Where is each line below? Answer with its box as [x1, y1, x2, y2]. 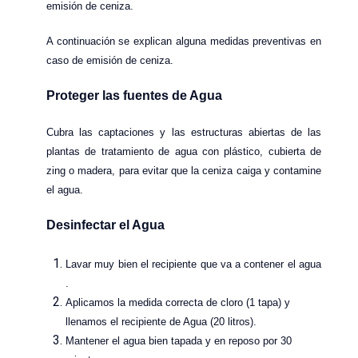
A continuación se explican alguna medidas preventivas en [46, 35, 321, 48]
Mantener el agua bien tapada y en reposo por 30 [66, 334, 292, 347]
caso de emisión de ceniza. [46, 54, 173, 67]
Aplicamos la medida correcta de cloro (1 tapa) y [66, 296, 290, 308]
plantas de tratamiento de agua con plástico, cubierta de [46, 145, 321, 157]
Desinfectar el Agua [46, 217, 165, 232]
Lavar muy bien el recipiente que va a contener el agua [66, 257, 321, 270]
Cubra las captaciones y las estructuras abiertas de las [46, 125, 321, 138]
